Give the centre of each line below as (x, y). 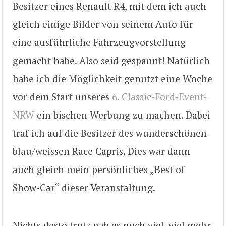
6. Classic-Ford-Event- (159, 97)
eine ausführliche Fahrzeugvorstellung (99, 42)
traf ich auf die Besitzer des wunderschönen (110, 133)
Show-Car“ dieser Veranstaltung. (84, 188)
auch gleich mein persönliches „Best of (99, 169)
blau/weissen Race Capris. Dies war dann (101, 151)
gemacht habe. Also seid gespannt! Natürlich (111, 61)
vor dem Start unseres (62, 97)
